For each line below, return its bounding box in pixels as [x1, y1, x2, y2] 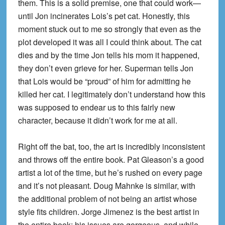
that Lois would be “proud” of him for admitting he [18, 75, 191, 87]
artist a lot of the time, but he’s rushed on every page [18, 167, 202, 179]
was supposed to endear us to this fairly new [18, 101, 175, 114]
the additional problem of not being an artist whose [18, 193, 197, 205]
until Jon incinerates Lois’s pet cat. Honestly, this [18, 10, 190, 22]
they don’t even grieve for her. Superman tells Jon [18, 62, 193, 74]
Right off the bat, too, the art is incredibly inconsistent [18, 141, 205, 153]
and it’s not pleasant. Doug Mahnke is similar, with [18, 180, 195, 192]
